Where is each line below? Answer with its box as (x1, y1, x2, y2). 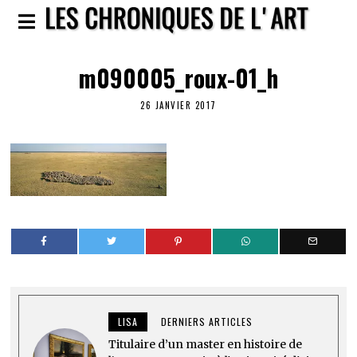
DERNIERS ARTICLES (161, 314, 253, 328)
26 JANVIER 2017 (140, 99, 217, 112)
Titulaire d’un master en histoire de (108, 336, 303, 351)
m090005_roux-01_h (78, 60, 279, 96)
